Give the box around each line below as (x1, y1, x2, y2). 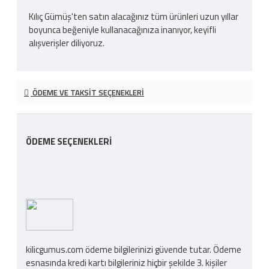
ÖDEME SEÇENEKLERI (26, 134, 112, 148)
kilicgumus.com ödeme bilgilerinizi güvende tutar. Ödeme (26, 243, 241, 257)
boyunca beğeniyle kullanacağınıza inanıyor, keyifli (29, 22, 216, 37)
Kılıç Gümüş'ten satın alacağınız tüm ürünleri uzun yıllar (29, 9, 238, 23)
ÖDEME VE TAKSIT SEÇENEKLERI (31, 86, 144, 98)
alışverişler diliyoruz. (29, 35, 104, 50)
